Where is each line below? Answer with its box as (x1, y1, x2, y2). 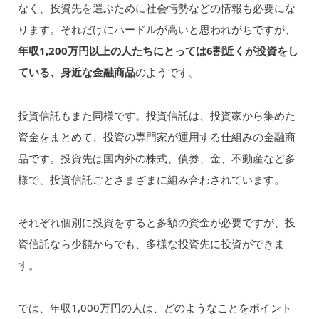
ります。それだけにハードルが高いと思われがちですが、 (17, 22, 296, 37)
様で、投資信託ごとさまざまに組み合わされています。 (17, 172, 285, 187)
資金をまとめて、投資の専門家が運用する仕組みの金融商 (17, 129, 296, 144)
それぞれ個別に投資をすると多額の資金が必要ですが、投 (17, 215, 296, 230)
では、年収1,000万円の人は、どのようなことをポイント (17, 300, 292, 315)
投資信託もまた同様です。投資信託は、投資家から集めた (17, 108, 296, 122)
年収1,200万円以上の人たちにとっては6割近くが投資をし (17, 43, 298, 58)
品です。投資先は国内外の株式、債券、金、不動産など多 (17, 150, 296, 165)
